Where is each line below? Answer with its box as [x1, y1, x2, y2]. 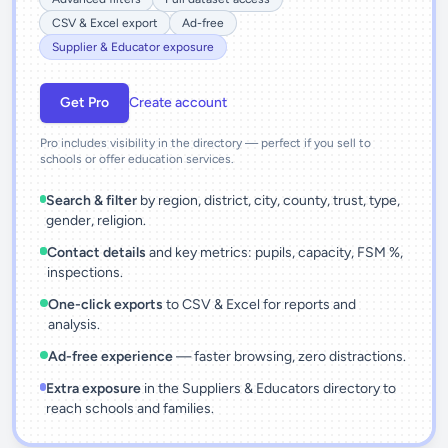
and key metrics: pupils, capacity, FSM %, [145, 244, 403, 261]
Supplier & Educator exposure [52, 40, 214, 54]
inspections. [46, 264, 123, 281]
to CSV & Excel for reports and [162, 296, 356, 313]
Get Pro [60, 94, 109, 111]
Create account [129, 94, 227, 111]
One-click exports [47, 296, 163, 313]
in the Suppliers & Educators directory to [140, 380, 396, 397]
